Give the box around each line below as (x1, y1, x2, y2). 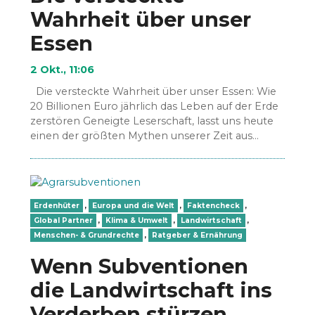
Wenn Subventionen (30, 253, 249, 278)
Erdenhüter (34, 200, 80, 210)
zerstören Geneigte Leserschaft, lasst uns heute (30, 114, 274, 127)
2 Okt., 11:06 (30, 63, 95, 76)
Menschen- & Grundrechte (34, 230, 140, 240)
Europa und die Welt (92, 200, 175, 210)
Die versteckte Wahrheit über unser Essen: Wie (30, 84, 277, 98)
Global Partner (34, 215, 94, 225)
